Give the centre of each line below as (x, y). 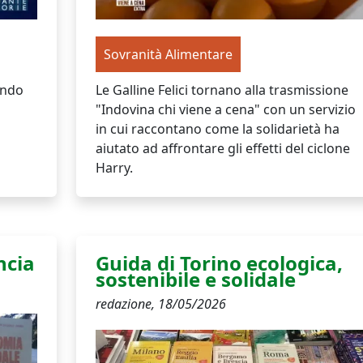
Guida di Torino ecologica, (219, 263)
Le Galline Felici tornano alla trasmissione (222, 90)
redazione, (126, 303)
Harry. (114, 167)
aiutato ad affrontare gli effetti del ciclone (222, 148)
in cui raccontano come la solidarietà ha (217, 128)
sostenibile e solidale (195, 279)
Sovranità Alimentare (168, 54)
